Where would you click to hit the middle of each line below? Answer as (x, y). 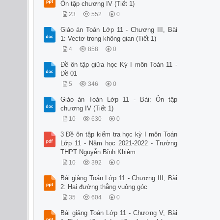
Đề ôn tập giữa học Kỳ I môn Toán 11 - (119, 65)
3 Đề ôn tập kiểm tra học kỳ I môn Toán (119, 135)
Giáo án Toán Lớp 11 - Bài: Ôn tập (119, 100)
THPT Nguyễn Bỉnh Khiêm (98, 152)
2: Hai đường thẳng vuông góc (104, 187)
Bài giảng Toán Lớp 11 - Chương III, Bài (119, 178)
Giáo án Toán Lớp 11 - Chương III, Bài (119, 30)
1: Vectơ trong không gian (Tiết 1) (108, 39)
